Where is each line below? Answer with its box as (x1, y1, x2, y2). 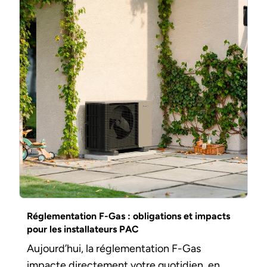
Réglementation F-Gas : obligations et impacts (26, 210, 230, 222)
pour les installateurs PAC (26, 223, 139, 235)
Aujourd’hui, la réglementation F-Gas (26, 241, 201, 255)
